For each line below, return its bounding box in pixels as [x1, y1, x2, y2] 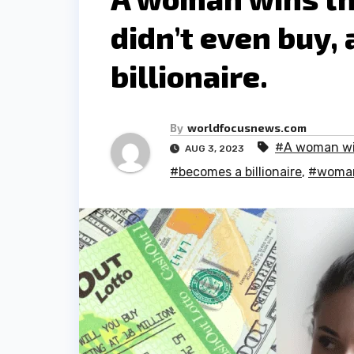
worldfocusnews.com [187, 121, 307, 135]
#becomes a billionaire [170, 164, 302, 180]
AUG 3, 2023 [183, 143, 247, 155]
